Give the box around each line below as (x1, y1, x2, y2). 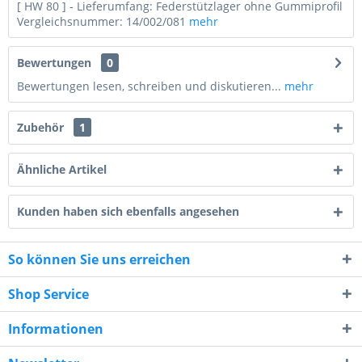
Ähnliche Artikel (17, 162, 107, 177)
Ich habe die (37, 335, 107, 350)
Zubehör (17, 120, 67, 135)
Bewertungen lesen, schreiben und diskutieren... (17, 78, 281, 94)
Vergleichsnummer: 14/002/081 (17, 14, 189, 29)
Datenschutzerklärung (107, 335, 228, 350)
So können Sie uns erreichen (8, 250, 191, 268)
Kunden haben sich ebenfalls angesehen (17, 204, 239, 219)
